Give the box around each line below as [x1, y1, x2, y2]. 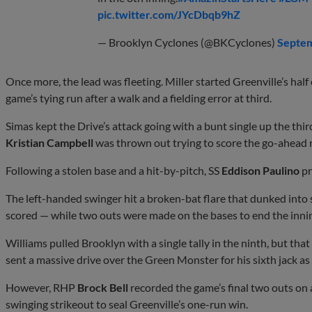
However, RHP [6, 280, 77, 294]
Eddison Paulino [221, 163, 299, 177]
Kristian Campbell [6, 135, 93, 149]
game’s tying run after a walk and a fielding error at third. [6, 91, 272, 104]
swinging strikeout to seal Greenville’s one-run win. [6, 297, 248, 311]
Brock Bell [77, 280, 128, 294]
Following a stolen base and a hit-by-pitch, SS [6, 163, 221, 177]
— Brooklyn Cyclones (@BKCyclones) [97, 35, 277, 49]
